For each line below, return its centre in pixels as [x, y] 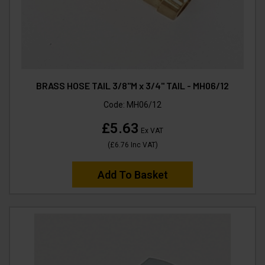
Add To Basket [132, 175]
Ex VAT [151, 131]
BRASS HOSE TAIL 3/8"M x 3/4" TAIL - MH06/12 [132, 86]
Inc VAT [142, 145]
